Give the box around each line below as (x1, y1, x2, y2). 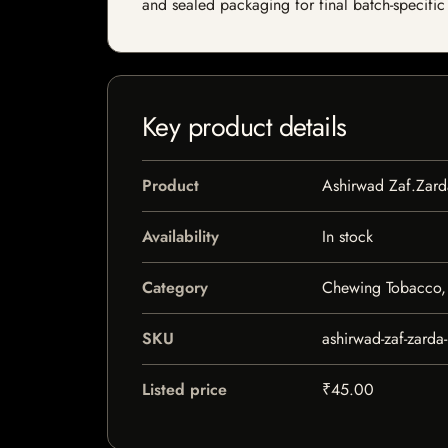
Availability (142, 225, 219, 248)
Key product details (142, 107, 347, 146)
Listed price (142, 378, 227, 401)
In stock (321, 225, 373, 248)
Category (142, 276, 208, 299)
